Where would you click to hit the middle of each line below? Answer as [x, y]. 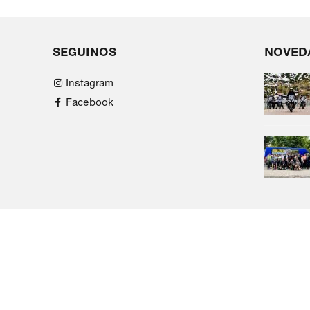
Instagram [90, 83]
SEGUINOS [84, 52]
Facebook [90, 102]
